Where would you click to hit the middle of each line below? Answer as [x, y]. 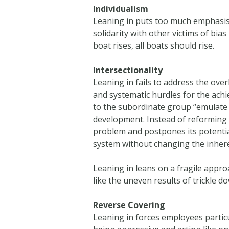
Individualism [121, 8]
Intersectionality [128, 70]
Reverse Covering [129, 205]
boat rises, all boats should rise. [154, 45]
